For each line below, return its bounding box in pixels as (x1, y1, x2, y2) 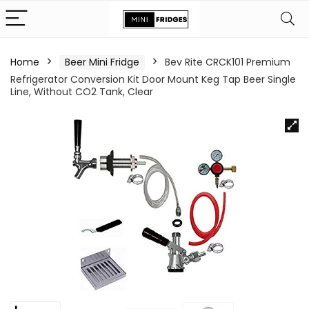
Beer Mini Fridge (65, 55, 139, 69)
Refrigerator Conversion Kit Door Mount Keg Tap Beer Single (10, 72, 296, 86)
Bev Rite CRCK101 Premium (165, 55, 290, 69)
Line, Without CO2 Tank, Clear (10, 85, 153, 99)
